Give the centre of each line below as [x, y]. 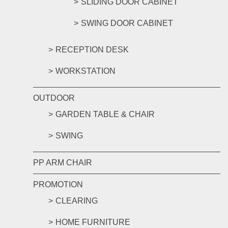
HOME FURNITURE [93, 222]
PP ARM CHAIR [63, 163]
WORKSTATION [85, 71]
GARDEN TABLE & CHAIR [105, 114]
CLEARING [77, 201]
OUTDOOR [54, 98]
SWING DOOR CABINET [127, 23]
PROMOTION [58, 184]
